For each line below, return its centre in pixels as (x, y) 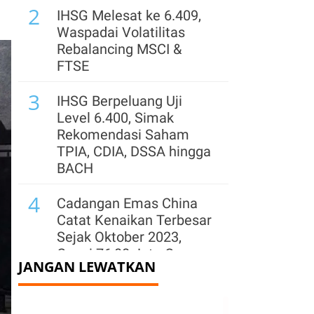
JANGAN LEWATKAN (87, 267)
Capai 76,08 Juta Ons (123, 254)
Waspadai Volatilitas (121, 32)
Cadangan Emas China (127, 203)
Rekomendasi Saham (123, 135)
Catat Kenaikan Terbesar (134, 220)
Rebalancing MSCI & (119, 49)
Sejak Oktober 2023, (119, 237)
